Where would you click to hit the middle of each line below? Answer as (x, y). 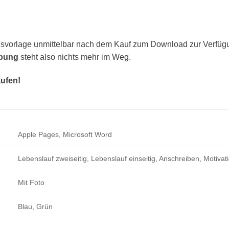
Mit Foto (31, 182)
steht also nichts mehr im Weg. (75, 57)
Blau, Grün (36, 206)
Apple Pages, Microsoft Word (65, 134)
